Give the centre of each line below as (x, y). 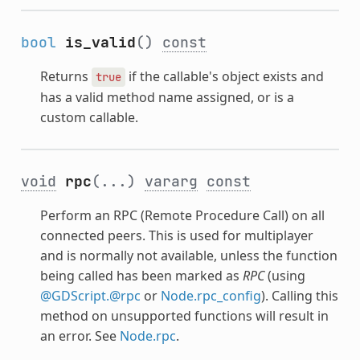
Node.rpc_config (211, 296)
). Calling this (299, 296)
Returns (65, 77)
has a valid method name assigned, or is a (167, 98)
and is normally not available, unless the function (188, 256)
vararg (171, 182)
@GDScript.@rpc (90, 296)
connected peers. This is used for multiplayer (176, 236)
